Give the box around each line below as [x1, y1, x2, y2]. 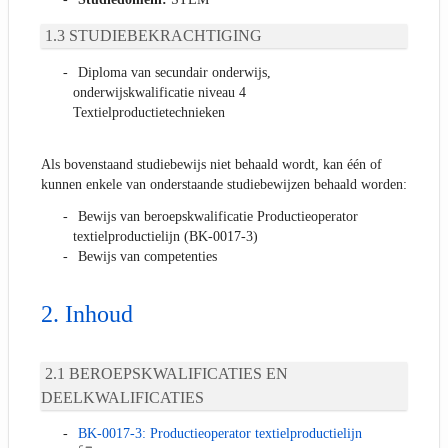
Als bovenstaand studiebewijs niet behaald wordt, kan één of [41, 157, 382, 173]
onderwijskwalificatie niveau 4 [73, 85, 246, 101]
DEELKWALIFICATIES [41, 388, 204, 406]
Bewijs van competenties [78, 249, 217, 265]
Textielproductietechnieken [73, 105, 225, 121]
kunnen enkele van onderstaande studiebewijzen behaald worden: [41, 177, 407, 193]
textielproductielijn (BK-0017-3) [73, 229, 258, 245]
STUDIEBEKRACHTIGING [69, 27, 262, 45]
